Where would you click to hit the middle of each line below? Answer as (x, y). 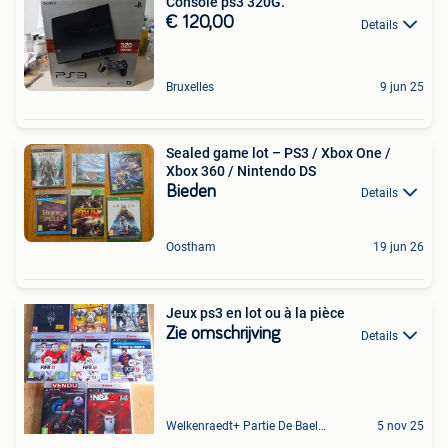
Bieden (191, 191)
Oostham (191, 247)
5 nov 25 (400, 426)
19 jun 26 (398, 247)
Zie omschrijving (223, 334)
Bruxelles (190, 86)
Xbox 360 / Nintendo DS (241, 170)
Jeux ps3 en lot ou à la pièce (255, 313)
